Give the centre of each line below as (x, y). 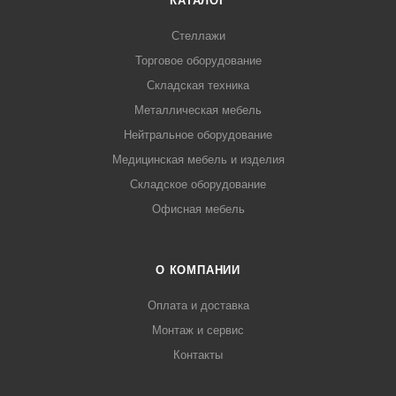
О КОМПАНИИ (198, 270)
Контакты (198, 355)
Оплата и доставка (198, 306)
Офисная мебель (198, 209)
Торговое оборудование (198, 61)
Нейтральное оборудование (198, 135)
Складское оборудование (198, 185)
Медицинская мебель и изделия (198, 160)
